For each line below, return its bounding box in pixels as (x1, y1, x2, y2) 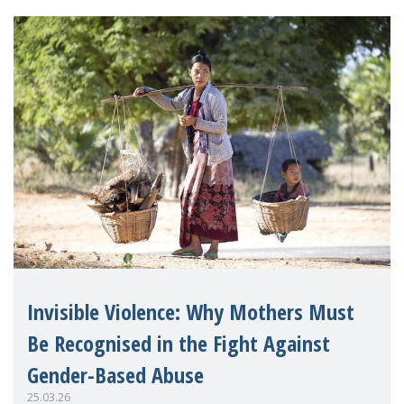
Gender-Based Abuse (27, 359, 204, 390)
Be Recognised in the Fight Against (27, 327, 330, 358)
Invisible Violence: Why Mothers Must (27, 296, 354, 326)
